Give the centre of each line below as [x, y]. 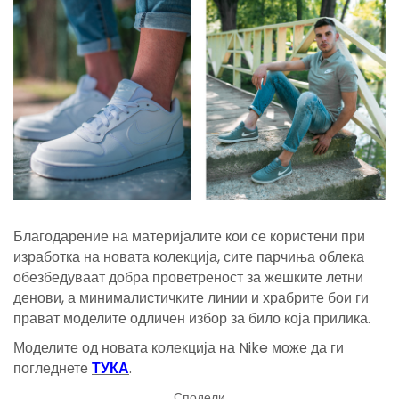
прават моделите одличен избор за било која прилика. [192, 318]
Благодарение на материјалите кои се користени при [189, 236]
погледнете [53, 368]
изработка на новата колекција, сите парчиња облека [189, 256]
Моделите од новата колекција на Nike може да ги [179, 347]
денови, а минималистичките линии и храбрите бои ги [191, 297]
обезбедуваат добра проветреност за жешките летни [188, 277]
